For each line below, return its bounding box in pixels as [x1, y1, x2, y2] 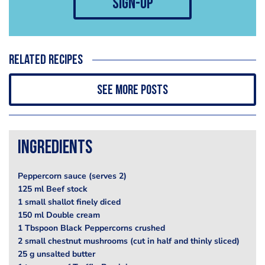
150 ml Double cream [18, 209, 100, 221]
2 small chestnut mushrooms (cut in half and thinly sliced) [18, 235, 240, 247]
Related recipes [9, 53, 83, 67]
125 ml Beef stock [18, 183, 88, 195]
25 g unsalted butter [18, 248, 95, 260]
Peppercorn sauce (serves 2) [18, 170, 127, 182]
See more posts [97, 83, 168, 98]
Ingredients [18, 138, 92, 158]
